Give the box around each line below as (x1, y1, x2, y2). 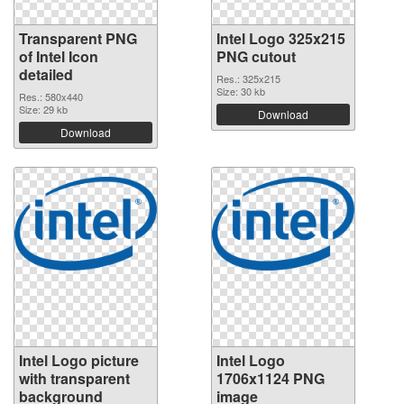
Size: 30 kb (216, 84, 265, 99)
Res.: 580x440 (19, 89, 83, 105)
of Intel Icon (19, 46, 98, 68)
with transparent (19, 368, 130, 390)
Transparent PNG (19, 28, 137, 50)
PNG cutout (216, 46, 296, 68)
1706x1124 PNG (216, 368, 325, 390)
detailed (19, 64, 73, 86)
